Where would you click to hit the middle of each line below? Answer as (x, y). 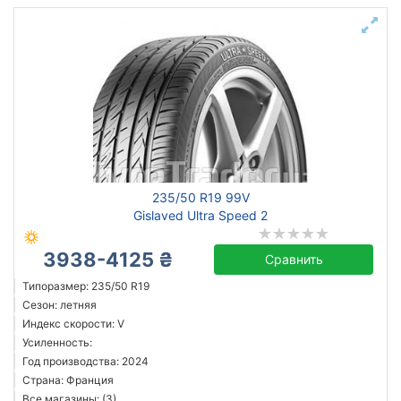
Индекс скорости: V (73, 324)
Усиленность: (57, 342)
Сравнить (294, 259)
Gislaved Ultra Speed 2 (200, 215)
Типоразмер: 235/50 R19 (86, 286)
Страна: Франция (68, 380)
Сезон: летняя (60, 305)
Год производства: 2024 (85, 361)
